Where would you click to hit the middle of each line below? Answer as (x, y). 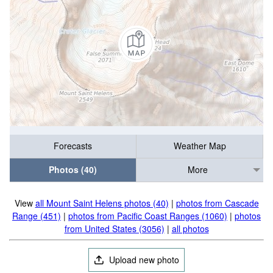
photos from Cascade (217, 203)
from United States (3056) (114, 229)
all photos (190, 229)
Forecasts (73, 146)
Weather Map (200, 146)
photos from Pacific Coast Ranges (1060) (148, 216)
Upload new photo (143, 260)
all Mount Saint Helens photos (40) (102, 203)
